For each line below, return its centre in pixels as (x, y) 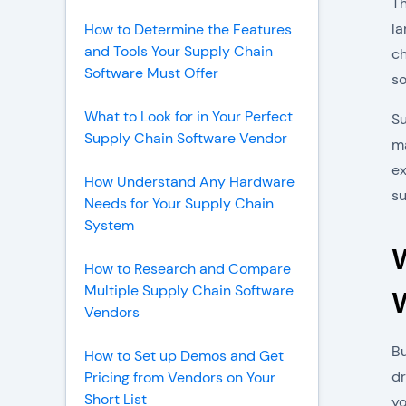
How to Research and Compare (188, 269)
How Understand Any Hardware (189, 182)
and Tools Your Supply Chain (179, 51)
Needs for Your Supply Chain (179, 203)
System (109, 225)
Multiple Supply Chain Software (189, 290)
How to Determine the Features (188, 29)
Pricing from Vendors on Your (180, 377)
